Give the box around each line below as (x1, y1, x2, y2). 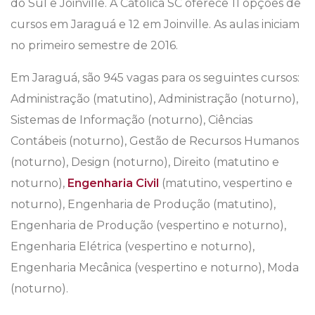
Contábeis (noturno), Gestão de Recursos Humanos (11, 134, 299, 148)
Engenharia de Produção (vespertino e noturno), (11, 219, 286, 233)
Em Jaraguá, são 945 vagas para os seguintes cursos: (11, 71, 300, 85)
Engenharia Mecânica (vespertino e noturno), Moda (11, 261, 299, 275)
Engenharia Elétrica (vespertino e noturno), (11, 240, 255, 254)
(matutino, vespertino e (159, 176, 292, 191)
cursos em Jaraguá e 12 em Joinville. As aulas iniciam (11, 18, 300, 32)
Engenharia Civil (67, 176, 159, 191)
